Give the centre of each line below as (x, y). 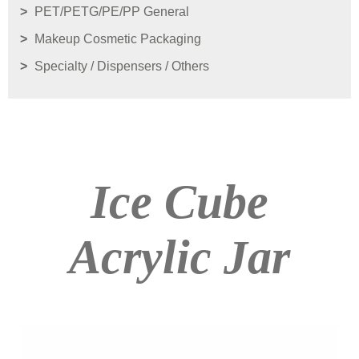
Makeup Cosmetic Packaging (118, 39)
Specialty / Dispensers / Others (122, 67)
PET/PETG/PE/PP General (112, 12)
